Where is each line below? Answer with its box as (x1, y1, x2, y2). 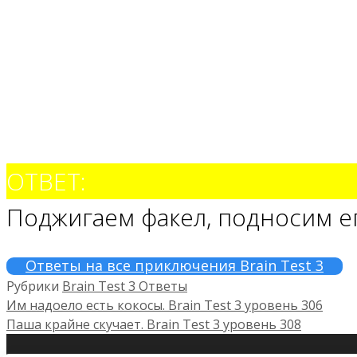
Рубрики (6, 277, 62, 295)
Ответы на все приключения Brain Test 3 (25, 255, 324, 275)
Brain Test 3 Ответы (62, 277, 187, 295)
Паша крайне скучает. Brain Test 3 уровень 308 (6, 315, 301, 333)
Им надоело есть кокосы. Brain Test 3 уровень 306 (6, 296, 323, 314)
